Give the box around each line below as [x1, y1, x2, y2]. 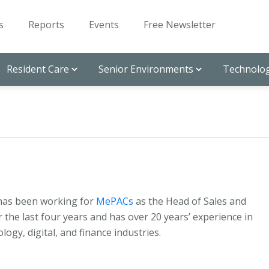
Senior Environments [98, 62, 193, 76]
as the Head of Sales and [133, 195, 247, 208]
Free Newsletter [144, 18, 216, 31]
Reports [28, 18, 64, 31]
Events [89, 18, 119, 31]
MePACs [96, 195, 134, 208]
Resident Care [7, 62, 69, 76]
